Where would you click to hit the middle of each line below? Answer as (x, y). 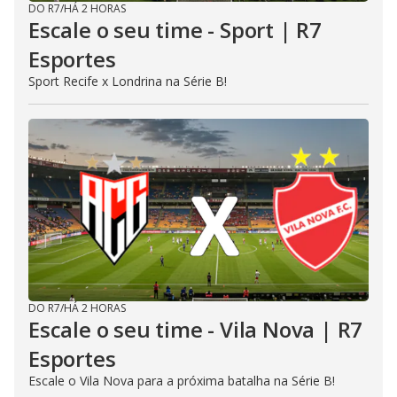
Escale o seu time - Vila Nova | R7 (196, 329)
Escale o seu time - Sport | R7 (175, 29)
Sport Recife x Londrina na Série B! (128, 81)
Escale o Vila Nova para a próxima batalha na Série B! (182, 380)
